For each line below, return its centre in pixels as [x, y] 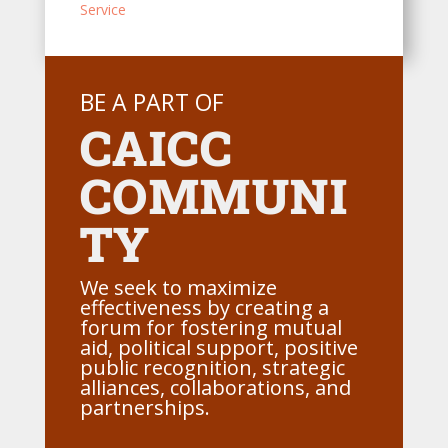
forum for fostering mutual [210, 327]
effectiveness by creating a [204, 307]
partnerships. [144, 407]
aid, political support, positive [218, 347]
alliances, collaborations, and [215, 387]
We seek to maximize [178, 287]
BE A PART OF [151, 101]
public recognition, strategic [212, 367]
